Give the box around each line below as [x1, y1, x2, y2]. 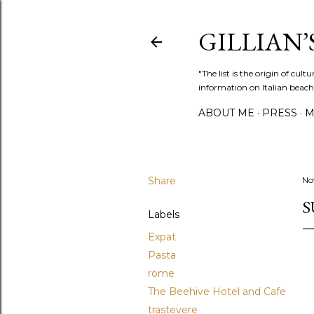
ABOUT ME [198, 107, 254, 119]
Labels [148, 208, 179, 221]
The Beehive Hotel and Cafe [148, 285, 286, 298]
